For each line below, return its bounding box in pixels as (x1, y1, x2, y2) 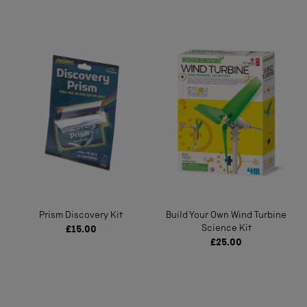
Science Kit (201, 224, 251, 234)
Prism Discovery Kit (39, 211, 123, 221)
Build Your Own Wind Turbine (166, 211, 286, 221)
